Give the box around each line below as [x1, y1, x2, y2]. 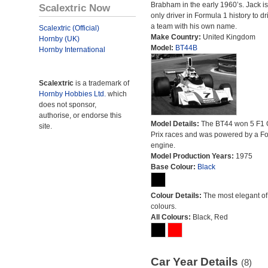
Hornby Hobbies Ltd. [39, 90, 106, 98]
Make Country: [150, 33, 203, 41]
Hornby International [39, 45, 105, 54]
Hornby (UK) [39, 35, 80, 43]
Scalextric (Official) [39, 24, 99, 32]
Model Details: [150, 120, 201, 128]
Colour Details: [150, 191, 203, 200]
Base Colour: [150, 163, 197, 171]
